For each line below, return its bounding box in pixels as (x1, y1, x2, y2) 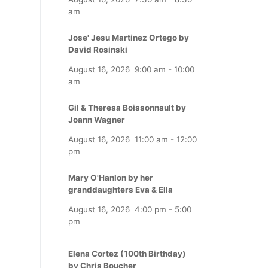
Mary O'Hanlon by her (68, 172, 153, 182)
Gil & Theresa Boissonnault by (68, 102, 186, 112)
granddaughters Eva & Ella (68, 184, 173, 194)
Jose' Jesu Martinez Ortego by (68, 32, 189, 42)
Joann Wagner (68, 114, 125, 124)
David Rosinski (68, 44, 127, 54)
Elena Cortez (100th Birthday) (68, 248, 186, 258)
